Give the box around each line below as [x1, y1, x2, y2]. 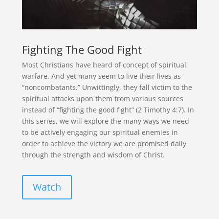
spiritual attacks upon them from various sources [22, 93, 183, 103]
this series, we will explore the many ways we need [22, 116, 189, 126]
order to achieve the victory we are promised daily [22, 138, 186, 148]
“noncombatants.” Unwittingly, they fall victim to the [22, 82, 192, 92]
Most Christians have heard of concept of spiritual [22, 60, 186, 69]
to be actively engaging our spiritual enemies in [22, 127, 178, 137]
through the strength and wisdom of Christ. [22, 150, 165, 159]
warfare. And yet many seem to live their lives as [22, 71, 181, 81]
